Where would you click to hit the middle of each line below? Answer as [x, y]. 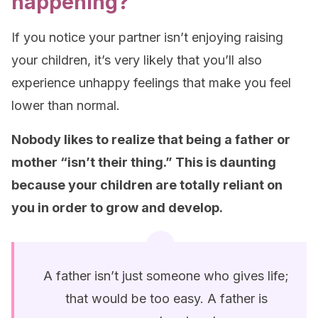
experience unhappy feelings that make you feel [151, 83]
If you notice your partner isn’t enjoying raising [147, 37]
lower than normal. [66, 105]
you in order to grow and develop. [117, 208]
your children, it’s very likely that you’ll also [137, 60]
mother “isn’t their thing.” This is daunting [144, 162]
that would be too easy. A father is [166, 298]
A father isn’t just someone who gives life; [166, 276]
